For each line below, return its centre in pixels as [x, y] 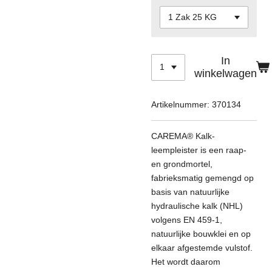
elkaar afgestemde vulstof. [202, 247]
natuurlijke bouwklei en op [201, 233]
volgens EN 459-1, [187, 219]
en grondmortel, [182, 164]
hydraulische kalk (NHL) [197, 206]
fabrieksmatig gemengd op [202, 178]
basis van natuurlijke [190, 192]
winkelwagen [225, 73]
